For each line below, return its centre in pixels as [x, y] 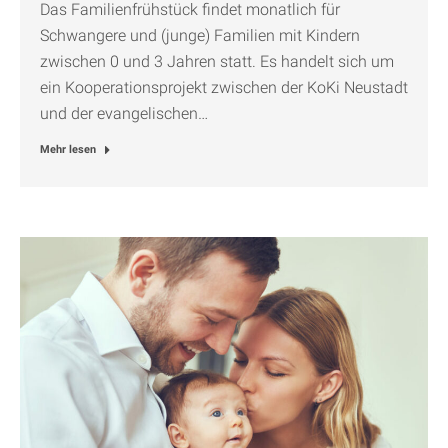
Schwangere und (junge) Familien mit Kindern [200, 35]
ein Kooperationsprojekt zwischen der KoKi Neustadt [224, 87]
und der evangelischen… [124, 113]
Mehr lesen [68, 149]
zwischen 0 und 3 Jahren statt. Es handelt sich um [217, 61]
